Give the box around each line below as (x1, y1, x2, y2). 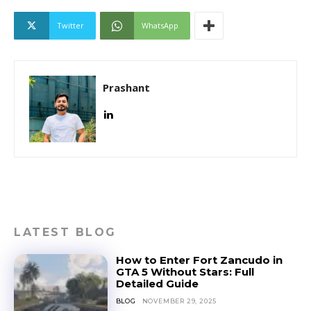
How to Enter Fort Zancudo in (115, 253, 283, 267)
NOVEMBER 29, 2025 (142, 296, 217, 305)
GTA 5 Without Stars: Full (115, 264, 254, 278)
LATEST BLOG (14, 225, 117, 239)
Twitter (57, 19, 84, 31)
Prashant (103, 80, 150, 94)
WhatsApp (142, 19, 178, 31)
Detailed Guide (115, 276, 199, 290)
